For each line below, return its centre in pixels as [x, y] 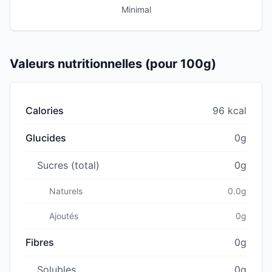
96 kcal [229, 110]
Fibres [40, 242]
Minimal [136, 9]
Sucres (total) [68, 165]
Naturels [66, 191]
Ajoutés [64, 216]
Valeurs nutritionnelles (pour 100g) [113, 63]
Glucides [46, 138]
